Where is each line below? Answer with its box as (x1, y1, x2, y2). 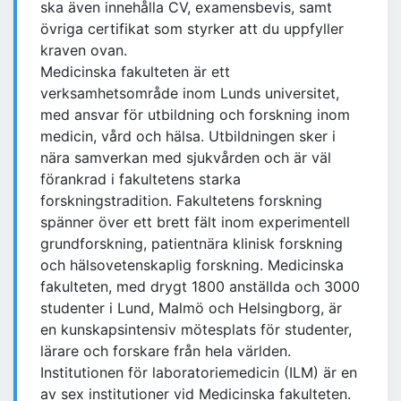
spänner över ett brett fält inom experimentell (40, 213, 350, 232)
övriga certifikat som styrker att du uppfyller (40, 20, 344, 38)
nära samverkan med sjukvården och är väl (40, 149, 331, 167)
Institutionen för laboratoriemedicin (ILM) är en (40, 363, 357, 382)
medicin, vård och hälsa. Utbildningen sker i (40, 127, 336, 146)
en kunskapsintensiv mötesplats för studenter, (40, 320, 352, 339)
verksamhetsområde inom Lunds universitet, (40, 84, 339, 103)
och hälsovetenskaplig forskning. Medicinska (40, 256, 344, 275)
